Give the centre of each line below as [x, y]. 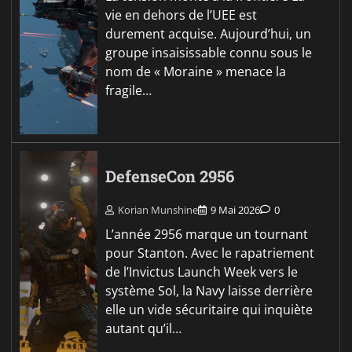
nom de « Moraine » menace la [196, 72]
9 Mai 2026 [236, 210]
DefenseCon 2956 [170, 177]
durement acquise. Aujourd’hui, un [209, 34]
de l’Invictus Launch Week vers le [202, 272]
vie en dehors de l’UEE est [181, 15]
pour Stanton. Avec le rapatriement [210, 253]
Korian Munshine [158, 210]
